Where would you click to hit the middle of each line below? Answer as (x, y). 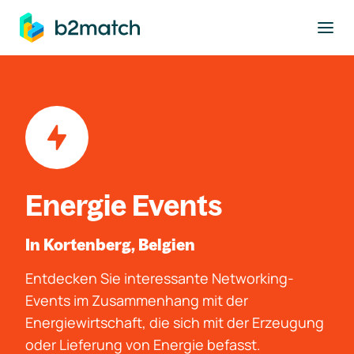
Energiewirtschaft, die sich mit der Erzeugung (175, 322)
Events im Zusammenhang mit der (137, 300)
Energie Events (124, 205)
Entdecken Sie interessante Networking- (160, 278)
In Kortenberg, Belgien (110, 245)
